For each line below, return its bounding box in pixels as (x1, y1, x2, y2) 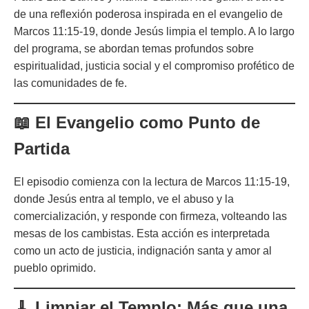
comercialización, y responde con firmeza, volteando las (14, 210, 287, 222)
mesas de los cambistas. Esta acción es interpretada (14, 227, 270, 239)
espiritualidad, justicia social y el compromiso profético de (14, 59, 295, 72)
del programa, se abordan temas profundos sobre (14, 42, 254, 54)
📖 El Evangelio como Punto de (14, 112, 260, 132)
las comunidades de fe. (14, 77, 127, 89)
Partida (14, 139, 70, 158)
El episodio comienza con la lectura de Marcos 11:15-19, (14, 175, 290, 188)
